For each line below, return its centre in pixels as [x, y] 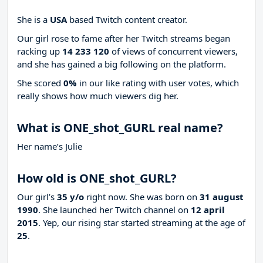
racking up [40, 51]
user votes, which [204, 83]
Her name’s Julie [50, 146]
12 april [208, 210]
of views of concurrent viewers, [173, 51]
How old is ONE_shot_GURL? [97, 178]
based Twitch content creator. [127, 20]
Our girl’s [37, 197]
